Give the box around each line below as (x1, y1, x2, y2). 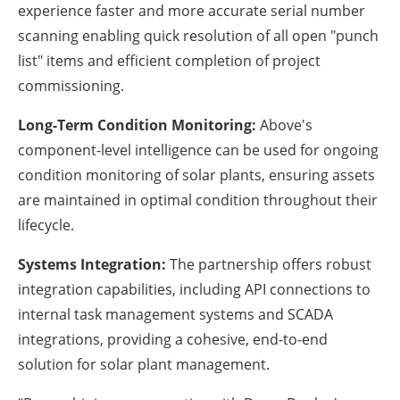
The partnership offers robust (166, 254, 371, 275)
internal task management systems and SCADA (18, 304, 333, 325)
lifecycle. (18, 215, 74, 236)
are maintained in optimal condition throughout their (18, 190, 378, 211)
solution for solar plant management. (18, 354, 270, 375)
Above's (256, 115, 312, 136)
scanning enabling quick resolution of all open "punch (18, 26, 379, 46)
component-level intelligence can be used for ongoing (18, 140, 379, 161)
